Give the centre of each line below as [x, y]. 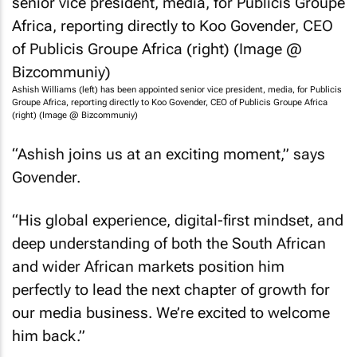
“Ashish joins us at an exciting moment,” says [169, 154]
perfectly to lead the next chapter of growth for [171, 290]
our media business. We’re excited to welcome [171, 313]
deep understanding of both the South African [169, 243]
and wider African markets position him [148, 267]
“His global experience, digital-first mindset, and [178, 220]
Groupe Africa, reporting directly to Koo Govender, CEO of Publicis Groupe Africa [170, 102]
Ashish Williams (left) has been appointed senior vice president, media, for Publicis [177, 90]
